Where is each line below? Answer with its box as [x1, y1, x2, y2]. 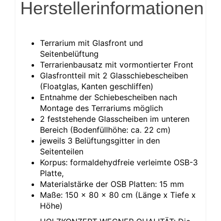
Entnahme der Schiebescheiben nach [40, 92, 177, 102]
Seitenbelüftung [40, 48, 99, 59]
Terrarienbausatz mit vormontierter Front [40, 59, 193, 70]
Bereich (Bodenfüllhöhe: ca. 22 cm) [40, 124, 171, 135]
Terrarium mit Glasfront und [40, 37, 143, 48]
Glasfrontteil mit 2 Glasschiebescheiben [40, 70, 188, 80]
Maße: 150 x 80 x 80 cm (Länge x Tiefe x [40, 189, 196, 200]
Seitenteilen [40, 146, 83, 156]
